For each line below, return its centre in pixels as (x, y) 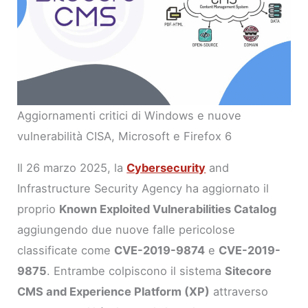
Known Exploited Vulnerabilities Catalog (168, 209)
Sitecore (249, 271)
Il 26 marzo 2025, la (72, 168)
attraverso (239, 292)
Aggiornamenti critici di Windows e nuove (130, 115)
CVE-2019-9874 (160, 251)
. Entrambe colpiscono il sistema (136, 271)
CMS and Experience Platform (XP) (114, 292)
